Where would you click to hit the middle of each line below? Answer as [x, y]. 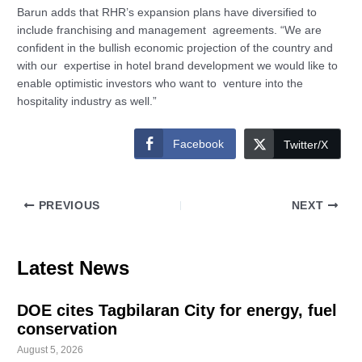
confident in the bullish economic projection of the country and [175, 48]
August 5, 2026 [51, 349]
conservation [67, 328]
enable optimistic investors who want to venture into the [160, 84]
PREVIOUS [67, 205]
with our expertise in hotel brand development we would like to [178, 66]
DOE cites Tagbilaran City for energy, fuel [177, 310]
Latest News [74, 267]
